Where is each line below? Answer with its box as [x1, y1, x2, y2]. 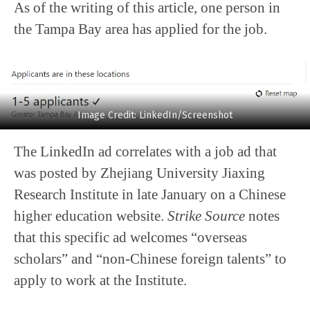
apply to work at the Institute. [14, 272, 187, 289]
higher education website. [14, 208, 167, 224]
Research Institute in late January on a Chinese [14, 186, 286, 203]
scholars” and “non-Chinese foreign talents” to [14, 250, 286, 267]
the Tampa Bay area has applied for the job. [14, 21, 267, 37]
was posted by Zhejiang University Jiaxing [14, 165, 265, 181]
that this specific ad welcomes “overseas [14, 229, 247, 246]
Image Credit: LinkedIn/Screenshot [77, 109, 232, 122]
